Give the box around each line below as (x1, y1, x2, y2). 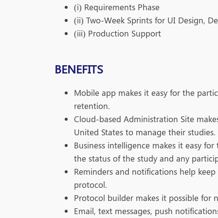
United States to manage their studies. (74, 126, 216, 137)
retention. (74, 100, 110, 111)
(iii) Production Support (74, 27, 161, 38)
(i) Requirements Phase (74, 1, 160, 12)
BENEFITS (54, 60, 103, 76)
